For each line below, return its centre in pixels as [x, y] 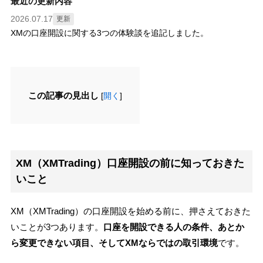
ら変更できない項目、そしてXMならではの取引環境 [114, 243]
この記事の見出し [63, 95]
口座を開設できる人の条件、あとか [173, 227]
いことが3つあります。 [57, 227]
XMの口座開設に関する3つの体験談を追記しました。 [109, 33]
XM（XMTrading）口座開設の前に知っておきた [130, 163]
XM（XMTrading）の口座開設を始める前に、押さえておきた [130, 211]
